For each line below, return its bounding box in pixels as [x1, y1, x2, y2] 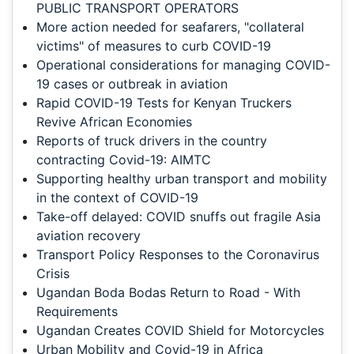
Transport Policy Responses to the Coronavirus [36, 247, 319, 263]
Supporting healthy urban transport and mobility [36, 171, 327, 187]
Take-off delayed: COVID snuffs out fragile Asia [36, 209, 321, 225]
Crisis [36, 265, 70, 282]
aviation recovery [36, 228, 141, 244]
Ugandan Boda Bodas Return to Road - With [36, 284, 300, 301]
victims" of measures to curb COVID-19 [36, 38, 271, 55]
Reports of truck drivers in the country [36, 133, 267, 149]
